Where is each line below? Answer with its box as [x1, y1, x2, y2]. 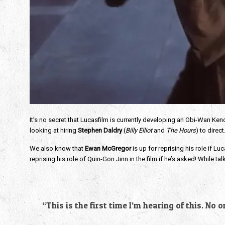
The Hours [164, 127, 196, 134]
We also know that [29, 145, 85, 152]
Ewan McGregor [84, 145, 131, 152]
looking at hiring [29, 127, 78, 134]
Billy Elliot [125, 127, 154, 134]
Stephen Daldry [77, 127, 122, 134]
